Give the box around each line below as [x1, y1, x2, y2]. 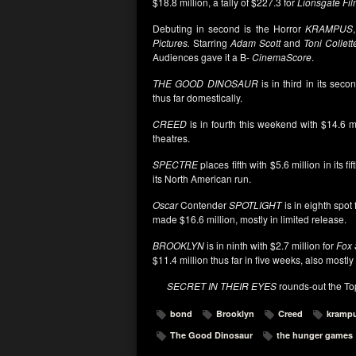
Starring [190, 36, 230, 49]
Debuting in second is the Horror [153, 21, 301, 35]
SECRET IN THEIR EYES [166, 279, 277, 292]
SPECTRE [153, 157, 198, 171]
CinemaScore [252, 50, 311, 64]
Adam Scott [230, 36, 281, 49]
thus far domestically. [153, 91, 242, 104]
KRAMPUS [300, 21, 353, 35]
